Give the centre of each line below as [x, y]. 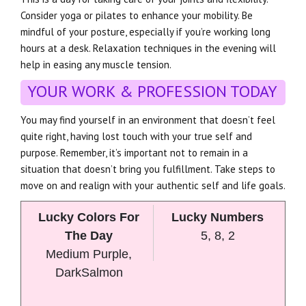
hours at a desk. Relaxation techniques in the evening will [148, 48]
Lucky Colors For [89, 217]
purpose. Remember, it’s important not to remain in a [134, 152]
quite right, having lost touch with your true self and [136, 136]
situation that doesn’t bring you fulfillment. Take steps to [148, 169]
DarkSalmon [89, 272]
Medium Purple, [89, 254]
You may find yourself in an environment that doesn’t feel [148, 120]
